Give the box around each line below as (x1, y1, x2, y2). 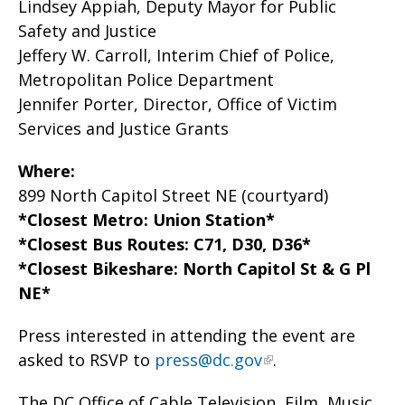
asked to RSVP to (18, 349, 155, 371)
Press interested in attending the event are (18, 325, 355, 346)
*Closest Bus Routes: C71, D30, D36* (18, 233, 316, 255)
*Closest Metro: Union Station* (18, 209, 279, 231)
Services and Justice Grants (18, 118, 238, 139)
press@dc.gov (155, 349, 262, 371)
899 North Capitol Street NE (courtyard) (18, 184, 328, 206)
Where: (18, 160, 80, 182)
